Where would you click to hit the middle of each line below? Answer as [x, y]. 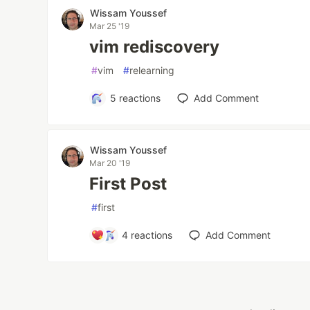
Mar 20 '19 [110, 163]
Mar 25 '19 [110, 26]
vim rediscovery [155, 47]
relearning [152, 70]
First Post [128, 184]
